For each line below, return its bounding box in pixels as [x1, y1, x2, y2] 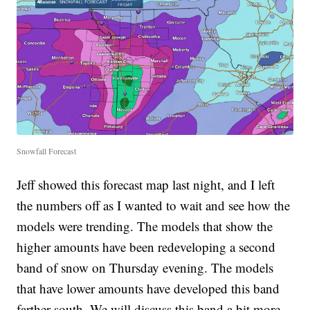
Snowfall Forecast [17, 145, 77, 157]
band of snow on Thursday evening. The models [17, 259, 274, 277]
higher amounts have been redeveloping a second [17, 238, 276, 256]
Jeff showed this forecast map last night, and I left [17, 176, 275, 194]
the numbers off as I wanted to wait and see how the [17, 197, 291, 215]
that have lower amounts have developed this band [17, 280, 280, 298]
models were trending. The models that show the [17, 217, 273, 235]
